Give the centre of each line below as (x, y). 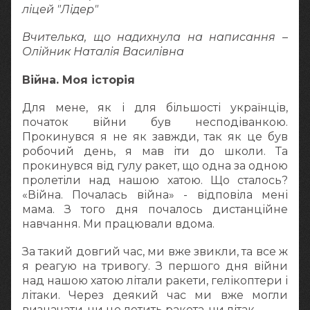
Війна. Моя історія (79, 80)
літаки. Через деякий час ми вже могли (155, 295)
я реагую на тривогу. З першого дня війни (155, 266)
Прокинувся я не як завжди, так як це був (155, 136)
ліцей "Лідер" (60, 10)
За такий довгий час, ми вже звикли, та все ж (155, 251)
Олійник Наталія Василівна (103, 52)
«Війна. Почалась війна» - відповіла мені (155, 194)
